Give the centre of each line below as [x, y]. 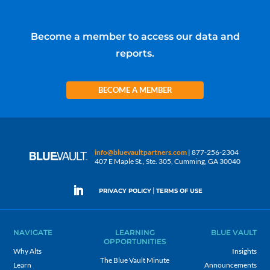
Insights [244, 251]
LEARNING [135, 232]
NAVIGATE [33, 232]
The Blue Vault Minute [135, 260]
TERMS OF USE [179, 191]
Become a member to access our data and [135, 36]
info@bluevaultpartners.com [141, 152]
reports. [135, 53]
